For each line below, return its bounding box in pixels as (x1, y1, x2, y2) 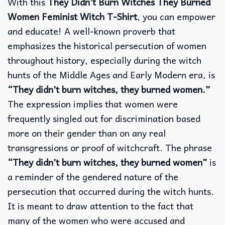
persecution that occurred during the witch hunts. (8, 183, 214, 198)
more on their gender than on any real (8, 125, 166, 140)
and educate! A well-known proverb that (8, 23, 175, 38)
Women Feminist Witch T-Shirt (8, 9, 137, 24)
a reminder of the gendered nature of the (8, 169, 178, 184)
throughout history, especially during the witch (8, 52, 201, 67)
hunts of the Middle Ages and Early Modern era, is (8, 67, 215, 82)
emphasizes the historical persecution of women (8, 38, 206, 53)
